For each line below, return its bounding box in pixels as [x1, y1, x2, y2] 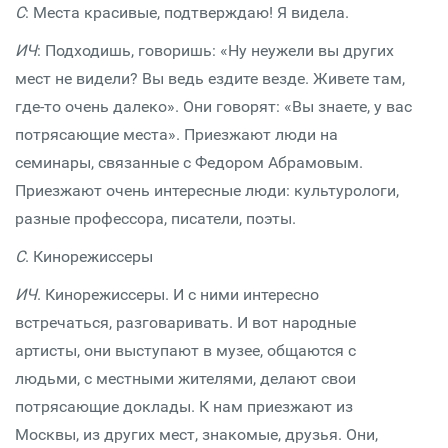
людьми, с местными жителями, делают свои [15, 369, 356, 388]
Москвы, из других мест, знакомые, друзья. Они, [15, 425, 378, 444]
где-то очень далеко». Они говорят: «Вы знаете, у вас [15, 97, 412, 116]
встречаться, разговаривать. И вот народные [15, 313, 356, 332]
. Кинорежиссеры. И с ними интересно [37, 285, 319, 304]
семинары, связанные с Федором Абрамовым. [15, 153, 363, 172]
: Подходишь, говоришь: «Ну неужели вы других [37, 41, 394, 60]
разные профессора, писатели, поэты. [15, 209, 296, 228]
